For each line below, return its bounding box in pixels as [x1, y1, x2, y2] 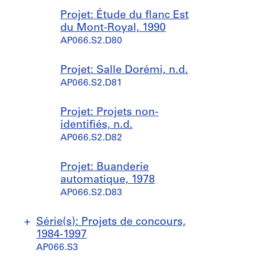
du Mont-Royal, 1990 [60, 22, 166, 34]
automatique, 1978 [60, 174, 155, 186]
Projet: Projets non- [60, 107, 159, 118]
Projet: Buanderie [60, 162, 149, 173]
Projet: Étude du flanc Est [60, 10, 189, 21]
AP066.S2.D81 [60, 79, 122, 88]
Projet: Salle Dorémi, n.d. [60, 64, 188, 76]
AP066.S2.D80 [60, 37, 122, 46]
